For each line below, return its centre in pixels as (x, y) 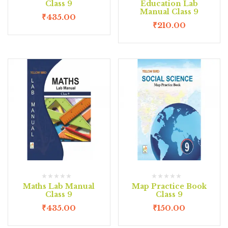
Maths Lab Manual (59, 186)
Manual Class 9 (169, 11)
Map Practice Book (169, 186)
